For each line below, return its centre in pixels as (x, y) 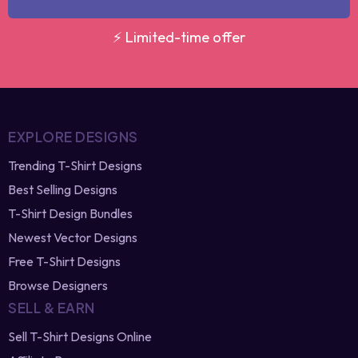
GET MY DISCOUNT (169, 38)
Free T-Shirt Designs (64, 306)
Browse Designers (58, 330)
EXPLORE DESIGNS (73, 181)
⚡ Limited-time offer (169, 82)
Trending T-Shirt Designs (75, 210)
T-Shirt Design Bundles (70, 258)
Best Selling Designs (63, 234)
